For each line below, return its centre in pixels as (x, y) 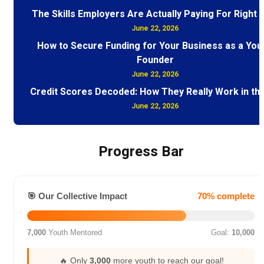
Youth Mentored (74, 233)
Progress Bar (141, 152)
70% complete (226, 196)
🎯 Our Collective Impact (77, 196)
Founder (155, 60)
